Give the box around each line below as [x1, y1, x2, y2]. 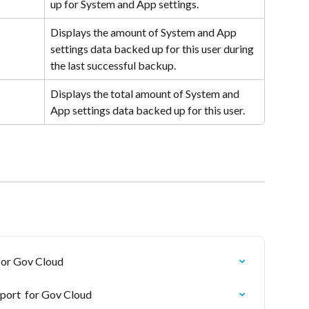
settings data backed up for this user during [50, 42, 256, 56]
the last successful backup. [50, 59, 176, 72]
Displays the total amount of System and [50, 87, 241, 101]
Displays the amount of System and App [50, 26, 239, 39]
